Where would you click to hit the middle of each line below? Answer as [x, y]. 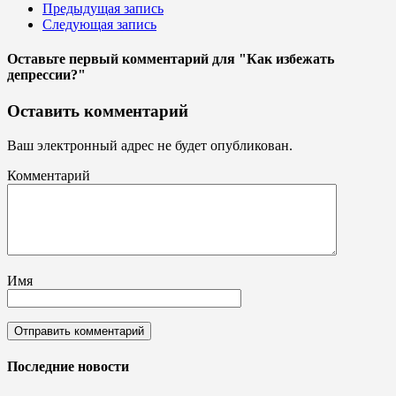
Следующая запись [99, 24]
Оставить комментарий [98, 111]
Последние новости [68, 367]
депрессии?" [46, 75]
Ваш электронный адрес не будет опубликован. [150, 146]
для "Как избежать [273, 59]
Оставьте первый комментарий [108, 59]
